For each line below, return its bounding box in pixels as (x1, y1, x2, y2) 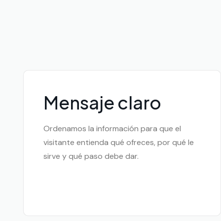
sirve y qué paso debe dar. (43, 151, 139, 162)
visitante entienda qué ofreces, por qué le (43, 137, 194, 148)
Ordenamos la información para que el (43, 123, 181, 134)
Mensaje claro (43, 91, 161, 114)
